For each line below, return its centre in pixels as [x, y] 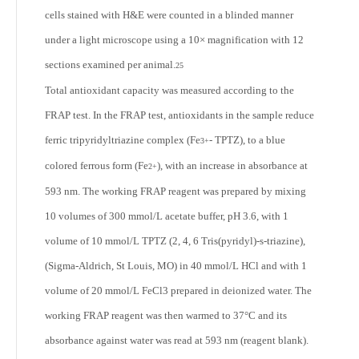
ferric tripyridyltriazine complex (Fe [123, 140]
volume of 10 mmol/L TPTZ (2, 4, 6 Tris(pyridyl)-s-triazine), [175, 241]
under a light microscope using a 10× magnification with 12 [174, 40]
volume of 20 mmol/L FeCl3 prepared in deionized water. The [178, 290]
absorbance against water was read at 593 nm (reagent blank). [177, 340]
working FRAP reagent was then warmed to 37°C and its [166, 315]
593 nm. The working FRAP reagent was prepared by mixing [175, 191]
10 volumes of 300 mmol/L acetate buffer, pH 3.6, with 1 [167, 216]
